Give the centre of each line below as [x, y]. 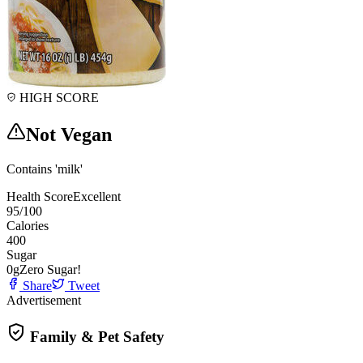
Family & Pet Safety [95, 337]
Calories [28, 225]
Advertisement [44, 300]
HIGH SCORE [58, 97]
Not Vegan [69, 134]
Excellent [97, 196]
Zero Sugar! [50, 269]
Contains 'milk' [45, 169]
